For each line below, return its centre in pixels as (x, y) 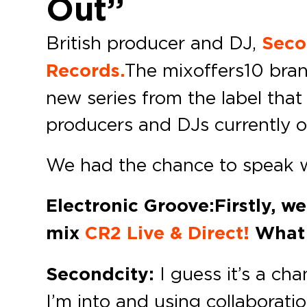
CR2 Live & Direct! (168, 233)
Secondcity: (100, 274)
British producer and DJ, (154, 42)
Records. (86, 71)
